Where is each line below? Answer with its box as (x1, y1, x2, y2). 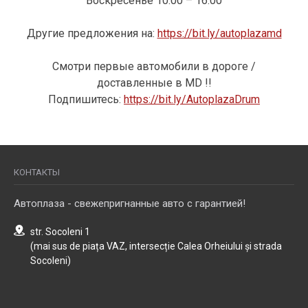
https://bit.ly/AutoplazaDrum (124, 93, 260, 107)
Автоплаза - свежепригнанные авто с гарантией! (14, 197, 245, 210)
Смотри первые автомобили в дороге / (52, 60, 256, 74)
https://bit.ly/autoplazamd (157, 27, 282, 41)
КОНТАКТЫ (14, 167, 60, 178)
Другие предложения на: (26, 27, 157, 41)
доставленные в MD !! (96, 76, 212, 90)
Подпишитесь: (48, 93, 124, 107)
